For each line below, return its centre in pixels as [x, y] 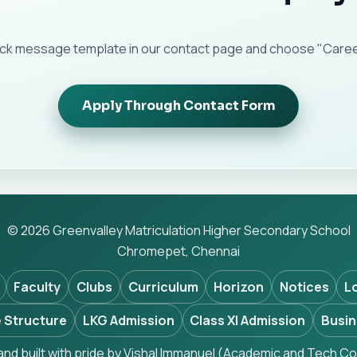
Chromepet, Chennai [178, 251]
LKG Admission [128, 321]
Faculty [37, 287]
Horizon [239, 287]
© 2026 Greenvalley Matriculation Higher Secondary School [178, 231]
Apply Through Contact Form [178, 105]
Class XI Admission [248, 321]
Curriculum [163, 287]
